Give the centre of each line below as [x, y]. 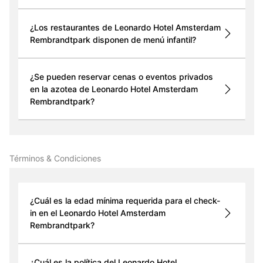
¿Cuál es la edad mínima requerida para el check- [125, 201]
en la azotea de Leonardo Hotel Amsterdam [114, 89]
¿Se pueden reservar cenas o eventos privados [121, 77]
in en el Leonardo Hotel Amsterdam [97, 213]
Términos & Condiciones [55, 159]
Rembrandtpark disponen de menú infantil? [113, 40]
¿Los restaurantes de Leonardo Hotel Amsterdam [125, 28]
